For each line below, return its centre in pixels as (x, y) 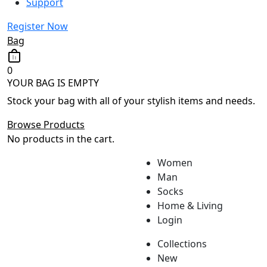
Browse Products (46, 124)
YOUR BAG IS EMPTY (53, 83)
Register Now (38, 27)
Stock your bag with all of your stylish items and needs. (131, 100)
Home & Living (190, 205)
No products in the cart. (61, 139)
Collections (182, 243)
